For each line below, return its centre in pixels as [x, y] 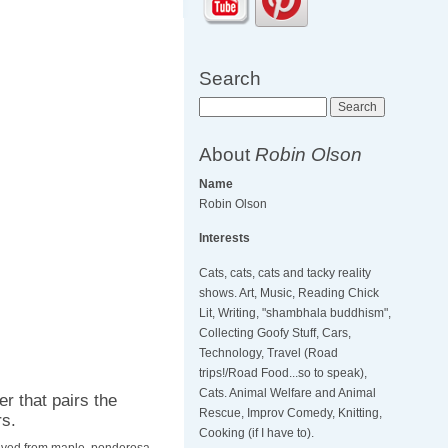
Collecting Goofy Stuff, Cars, [275, 333]
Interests [225, 238]
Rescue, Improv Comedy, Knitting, [291, 413]
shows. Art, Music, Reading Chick [289, 293]
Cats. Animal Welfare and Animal [288, 393]
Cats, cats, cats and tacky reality [285, 273]
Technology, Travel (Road [269, 353]
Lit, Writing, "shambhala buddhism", [295, 313]
